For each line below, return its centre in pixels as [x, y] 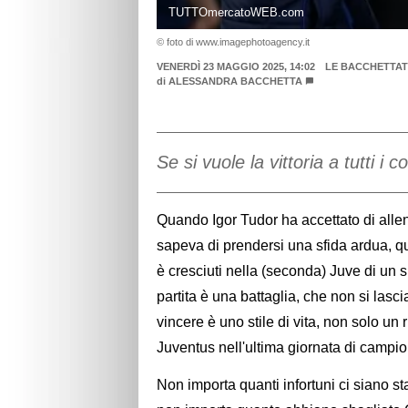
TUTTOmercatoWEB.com [236, 12]
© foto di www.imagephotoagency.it [233, 41]
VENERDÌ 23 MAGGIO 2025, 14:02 [236, 66]
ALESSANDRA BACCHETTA [235, 81]
